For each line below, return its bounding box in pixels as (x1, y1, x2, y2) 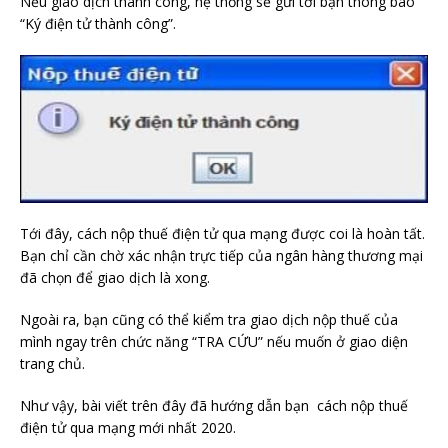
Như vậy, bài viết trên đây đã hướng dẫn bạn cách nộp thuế (20, 395, 408, 415)
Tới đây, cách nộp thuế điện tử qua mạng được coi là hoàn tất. (20, 223, 425, 243)
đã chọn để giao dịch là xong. (20, 267, 210, 287)
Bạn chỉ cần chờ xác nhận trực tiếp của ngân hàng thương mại (20, 245, 423, 265)
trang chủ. (20, 353, 85, 373)
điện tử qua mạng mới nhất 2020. (20, 417, 236, 437)
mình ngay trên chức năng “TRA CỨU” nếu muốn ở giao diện (20, 331, 408, 351)
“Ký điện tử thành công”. (20, 13, 176, 33)
